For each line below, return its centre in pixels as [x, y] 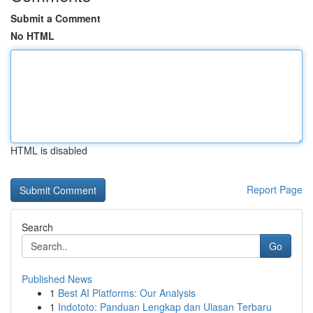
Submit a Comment [56, 18]
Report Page [275, 189]
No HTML [32, 36]
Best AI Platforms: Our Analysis [127, 293]
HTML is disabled [49, 150]
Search [37, 227]
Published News [57, 279]
